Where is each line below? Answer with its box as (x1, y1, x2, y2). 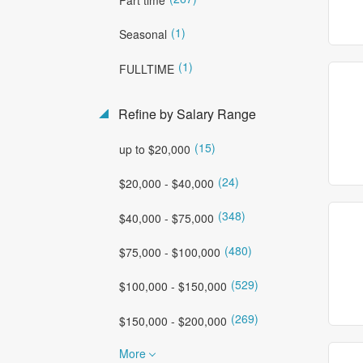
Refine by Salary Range (115, 104, 256, 123)
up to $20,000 (119, 140, 190, 157)
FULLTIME (119, 60, 174, 77)
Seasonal (119, 26, 167, 43)
